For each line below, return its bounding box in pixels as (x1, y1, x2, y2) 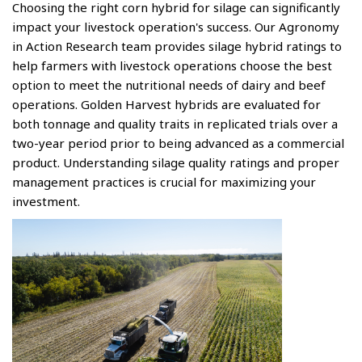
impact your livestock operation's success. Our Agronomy (12, 19, 339, 35)
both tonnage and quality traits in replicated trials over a (12, 116, 338, 132)
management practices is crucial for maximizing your (12, 174, 316, 190)
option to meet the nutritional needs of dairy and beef (12, 77, 326, 93)
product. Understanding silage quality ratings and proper (12, 154, 339, 170)
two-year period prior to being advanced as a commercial (12, 135, 344, 151)
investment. (12, 193, 80, 209)
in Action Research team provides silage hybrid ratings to (12, 38, 342, 54)
